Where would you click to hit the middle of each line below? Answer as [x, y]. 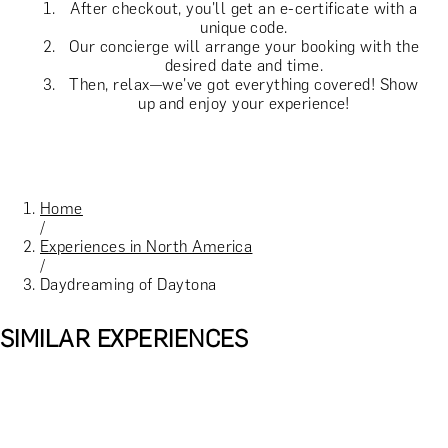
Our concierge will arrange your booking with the [244, 46]
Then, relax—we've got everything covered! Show [244, 84]
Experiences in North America [146, 246]
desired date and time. [244, 65]
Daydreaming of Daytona [128, 284]
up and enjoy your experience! [244, 103]
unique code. [244, 27]
